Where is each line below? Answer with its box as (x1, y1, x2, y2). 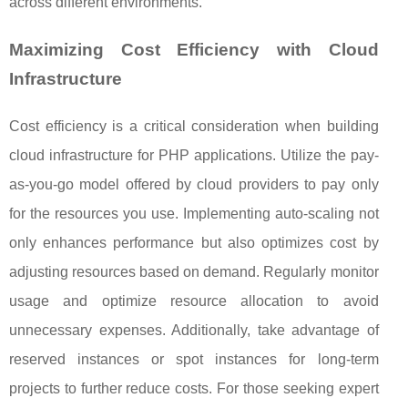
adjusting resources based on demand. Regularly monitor (9, 264, 379, 280)
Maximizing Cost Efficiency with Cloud (9, 40, 379, 60)
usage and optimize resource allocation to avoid (9, 293, 379, 310)
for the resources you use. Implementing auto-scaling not (9, 206, 379, 222)
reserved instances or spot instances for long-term (9, 352, 379, 368)
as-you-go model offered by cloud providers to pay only (9, 177, 379, 193)
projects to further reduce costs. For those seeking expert (9, 381, 379, 397)
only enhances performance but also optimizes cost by (9, 235, 379, 251)
